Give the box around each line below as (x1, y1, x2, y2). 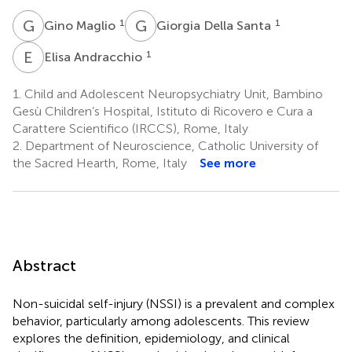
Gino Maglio (44, 17, 119, 33)
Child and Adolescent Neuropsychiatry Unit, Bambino (21, 86, 323, 101)
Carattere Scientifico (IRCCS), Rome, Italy (13, 120, 248, 136)
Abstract (13, 255, 76, 275)
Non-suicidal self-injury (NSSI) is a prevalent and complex (13, 295, 335, 311)
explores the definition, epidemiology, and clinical (13, 330, 290, 346)
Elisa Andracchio (44, 49, 145, 64)
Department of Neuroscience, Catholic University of (22, 137, 318, 153)
